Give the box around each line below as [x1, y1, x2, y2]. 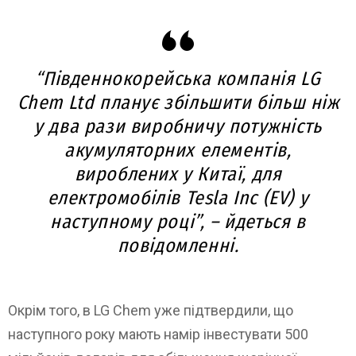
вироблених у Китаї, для [74, 162, 282, 185]
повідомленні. [117, 234, 239, 257]
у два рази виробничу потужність [34, 114, 322, 137]
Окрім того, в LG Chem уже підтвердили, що [8, 301, 293, 319]
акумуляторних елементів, [64, 138, 292, 161]
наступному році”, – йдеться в [50, 210, 306, 233]
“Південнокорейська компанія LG [35, 67, 321, 90]
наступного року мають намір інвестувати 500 [8, 325, 308, 342]
